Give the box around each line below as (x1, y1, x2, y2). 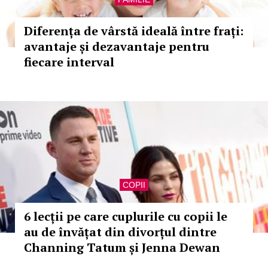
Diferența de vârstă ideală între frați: (24, 23, 243, 39)
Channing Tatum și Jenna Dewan (24, 239, 220, 255)
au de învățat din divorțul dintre (24, 224, 217, 240)
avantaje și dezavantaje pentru (24, 38, 209, 54)
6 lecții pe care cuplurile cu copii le (24, 208, 227, 224)
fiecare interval (24, 54, 114, 70)
